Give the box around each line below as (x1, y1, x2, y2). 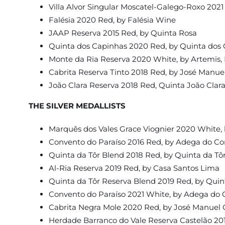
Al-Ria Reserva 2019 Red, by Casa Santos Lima (48, 163, 219, 173)
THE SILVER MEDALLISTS (28, 101, 126, 111)
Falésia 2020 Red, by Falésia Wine (48, 15, 176, 25)
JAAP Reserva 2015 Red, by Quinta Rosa (48, 28, 197, 38)
